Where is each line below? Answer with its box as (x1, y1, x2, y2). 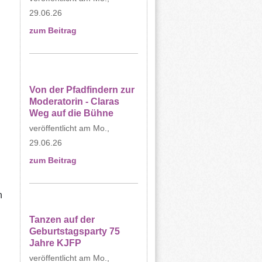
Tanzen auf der (29, 215, 95, 225)
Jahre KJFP (29, 238, 81, 248)
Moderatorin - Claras (29, 96, 119, 106)
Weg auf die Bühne (29, 108, 113, 118)
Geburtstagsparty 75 (29, 226, 120, 236)
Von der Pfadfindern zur (29, 85, 135, 95)
